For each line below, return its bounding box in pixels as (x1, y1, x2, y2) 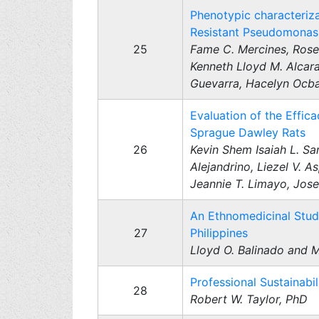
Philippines (190, 226, 248, 240)
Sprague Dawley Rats (190, 125, 305, 140)
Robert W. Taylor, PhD (190, 292, 308, 306)
